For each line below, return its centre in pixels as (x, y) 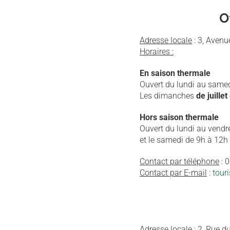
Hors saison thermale (179, 117)
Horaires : (157, 52)
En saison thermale (175, 73)
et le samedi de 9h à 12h (184, 140)
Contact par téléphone (179, 161)
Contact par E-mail (173, 173)
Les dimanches (168, 96)
